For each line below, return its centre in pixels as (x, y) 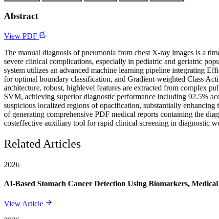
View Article (24, 204)
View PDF (22, 36)
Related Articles (42, 143)
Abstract (21, 16)
